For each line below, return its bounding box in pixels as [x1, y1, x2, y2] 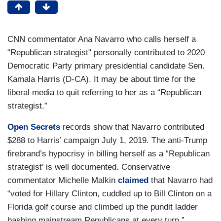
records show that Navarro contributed [60, 122, 204, 132]
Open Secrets [7, 122, 60, 132]
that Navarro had [148, 175, 213, 185]
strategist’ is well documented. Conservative [7, 162, 170, 172]
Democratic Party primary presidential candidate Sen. [7, 61, 205, 71]
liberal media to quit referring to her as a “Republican [7, 87, 201, 97]
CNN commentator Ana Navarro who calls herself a [7, 34, 196, 44]
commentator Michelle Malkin [7, 175, 118, 185]
